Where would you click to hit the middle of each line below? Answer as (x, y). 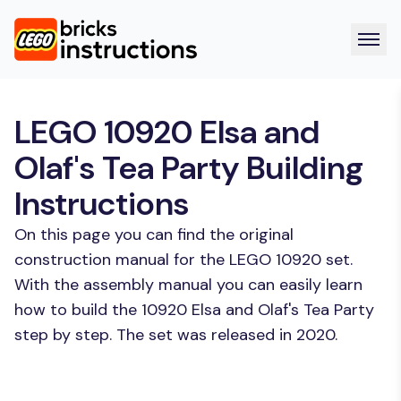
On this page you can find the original (154, 235)
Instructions (102, 204)
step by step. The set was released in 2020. (176, 335)
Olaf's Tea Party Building (189, 168)
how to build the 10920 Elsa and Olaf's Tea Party (194, 310)
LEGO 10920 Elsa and (167, 132)
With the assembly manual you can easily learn (188, 285)
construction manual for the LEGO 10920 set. (183, 260)
